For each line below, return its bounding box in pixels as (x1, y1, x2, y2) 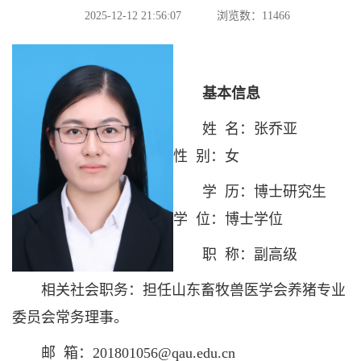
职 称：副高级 (173, 247, 297, 263)
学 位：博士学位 (173, 211, 283, 227)
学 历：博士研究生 (173, 184, 334, 200)
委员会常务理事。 (12, 309, 128, 326)
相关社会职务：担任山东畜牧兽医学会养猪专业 (12, 282, 346, 298)
